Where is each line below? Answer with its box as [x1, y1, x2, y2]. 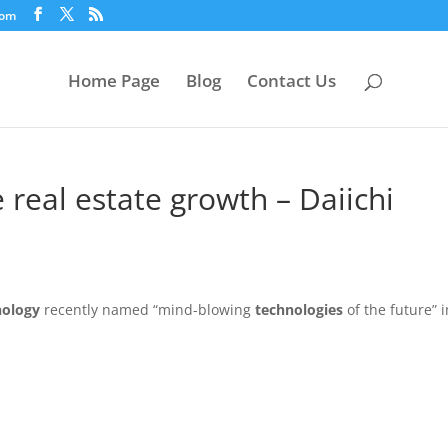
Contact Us [247, 69, 336, 93]
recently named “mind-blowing [40, 300, 255, 319]
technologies [255, 300, 343, 319]
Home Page [68, 69, 160, 93]
